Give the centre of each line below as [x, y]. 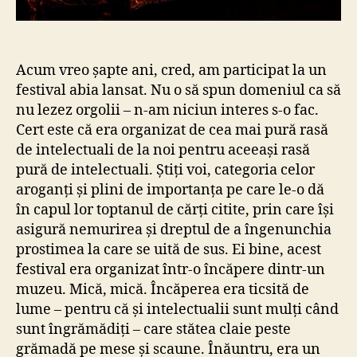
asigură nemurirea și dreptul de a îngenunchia [174, 230]
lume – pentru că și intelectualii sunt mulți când [177, 310]
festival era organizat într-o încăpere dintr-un [171, 270]
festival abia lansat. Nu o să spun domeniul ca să [178, 91]
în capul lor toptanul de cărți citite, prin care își [175, 210]
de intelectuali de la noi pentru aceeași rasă [163, 151]
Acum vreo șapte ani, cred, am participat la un [171, 71]
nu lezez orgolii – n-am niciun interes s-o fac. [167, 111]
